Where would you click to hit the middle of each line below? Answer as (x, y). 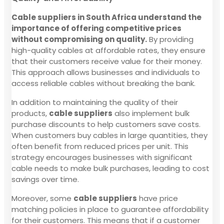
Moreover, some (42, 198)
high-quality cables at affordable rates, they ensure (108, 50)
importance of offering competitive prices (96, 28)
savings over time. (45, 179)
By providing (170, 39)
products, (30, 113)
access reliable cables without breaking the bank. (103, 83)
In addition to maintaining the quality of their (95, 102)
